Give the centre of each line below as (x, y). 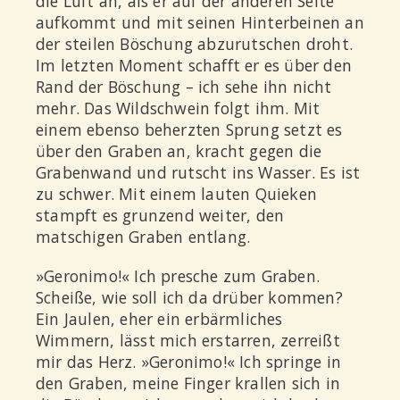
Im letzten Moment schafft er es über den (194, 66)
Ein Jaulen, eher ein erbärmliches (159, 318)
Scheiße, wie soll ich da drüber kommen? (189, 297)
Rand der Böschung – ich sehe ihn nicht (184, 87)
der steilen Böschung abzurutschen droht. (195, 44)
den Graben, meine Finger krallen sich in (188, 383)
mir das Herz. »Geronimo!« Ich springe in (189, 361)
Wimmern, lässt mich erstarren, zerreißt (188, 340)
